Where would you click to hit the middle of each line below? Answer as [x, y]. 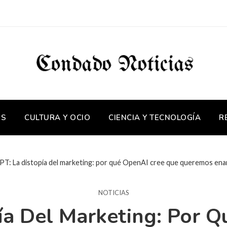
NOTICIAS [113, 193]
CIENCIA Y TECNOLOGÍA [155, 117]
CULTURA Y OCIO [57, 117]
